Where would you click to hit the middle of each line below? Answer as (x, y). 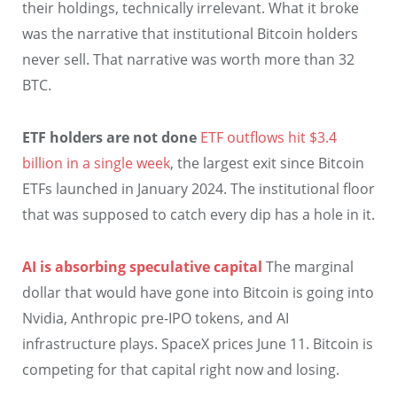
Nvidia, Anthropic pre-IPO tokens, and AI (156, 318)
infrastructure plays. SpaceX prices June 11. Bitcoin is (198, 343)
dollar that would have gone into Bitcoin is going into (198, 292)
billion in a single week (96, 163)
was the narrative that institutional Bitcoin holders (190, 34)
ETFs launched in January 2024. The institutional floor (198, 188)
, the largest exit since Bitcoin (267, 163)
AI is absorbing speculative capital (142, 266)
